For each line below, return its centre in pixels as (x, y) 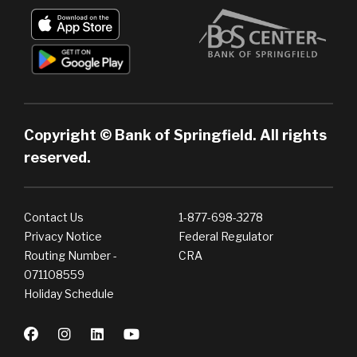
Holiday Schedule (69, 294)
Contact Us (54, 218)
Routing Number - (71, 256)
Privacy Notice (63, 237)
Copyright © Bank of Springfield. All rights (175, 135)
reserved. (57, 158)
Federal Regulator (226, 237)
